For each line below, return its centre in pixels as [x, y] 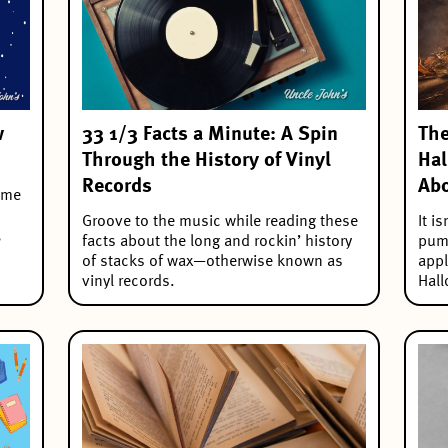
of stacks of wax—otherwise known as [212, 261]
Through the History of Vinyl [206, 160]
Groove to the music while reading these [220, 221]
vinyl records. [128, 281]
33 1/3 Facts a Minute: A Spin [210, 134]
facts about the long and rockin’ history [217, 241]
